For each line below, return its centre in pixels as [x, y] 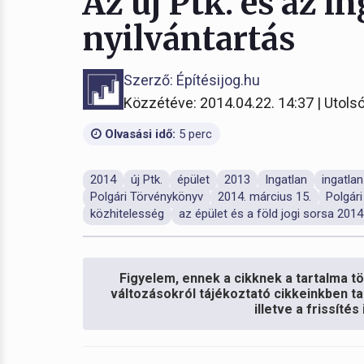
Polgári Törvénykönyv [147, 197]
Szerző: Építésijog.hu [192, 80]
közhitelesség [127, 214]
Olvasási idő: [139, 134]
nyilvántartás [189, 39]
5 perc [194, 134]
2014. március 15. [264, 197]
